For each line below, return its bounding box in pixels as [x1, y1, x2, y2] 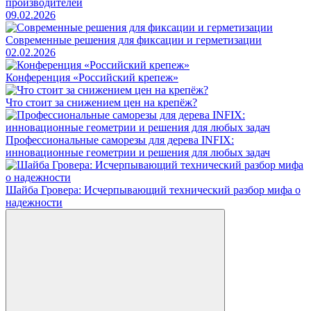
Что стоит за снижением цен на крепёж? [6, 96, 197, 109]
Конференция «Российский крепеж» [6, 72, 178, 84]
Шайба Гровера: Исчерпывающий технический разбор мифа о [6, 184, 301, 196]
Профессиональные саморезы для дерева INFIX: [6, 134, 234, 146]
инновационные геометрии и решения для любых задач [6, 146, 270, 159]
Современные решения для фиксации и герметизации [6, 34, 262, 47]
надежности [6, 196, 62, 209]
